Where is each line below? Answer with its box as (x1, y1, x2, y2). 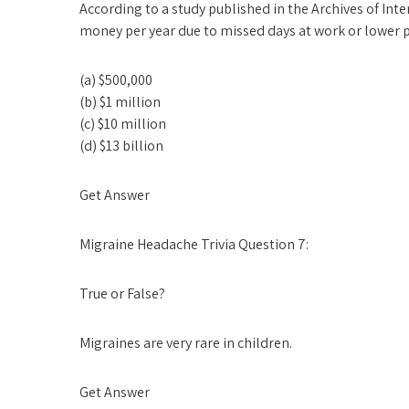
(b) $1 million (79, 92, 161, 111)
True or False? (79, 284, 165, 303)
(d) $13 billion (79, 136, 163, 155)
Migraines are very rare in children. (79, 333, 292, 352)
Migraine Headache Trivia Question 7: (79, 235, 309, 254)
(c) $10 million (79, 114, 166, 133)
